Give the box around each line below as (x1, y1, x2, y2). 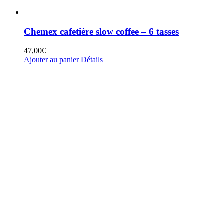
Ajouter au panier (24, 55, 79, 64)
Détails (81, 55, 103, 64)
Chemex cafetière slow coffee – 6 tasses (24, 26, 179, 37)
